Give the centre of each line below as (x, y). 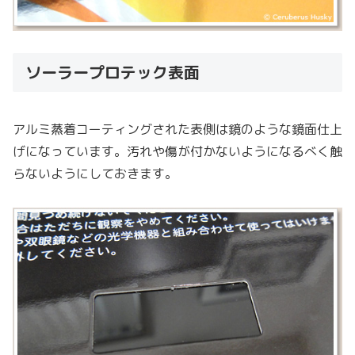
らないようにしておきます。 (95, 173)
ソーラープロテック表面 (115, 73)
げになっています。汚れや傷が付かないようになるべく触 (177, 151)
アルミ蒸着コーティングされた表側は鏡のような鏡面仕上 (177, 129)
